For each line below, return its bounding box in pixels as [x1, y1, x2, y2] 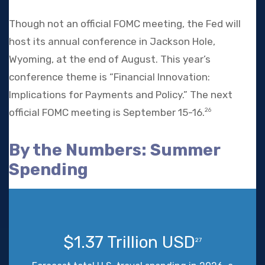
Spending [9, 159, 88, 179]
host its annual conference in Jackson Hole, [9, 35, 215, 47]
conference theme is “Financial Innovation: [9, 70, 210, 83]
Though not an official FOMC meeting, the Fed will [9, 17, 241, 30]
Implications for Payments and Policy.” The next [9, 88, 232, 101]
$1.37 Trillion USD [63, 232, 195, 252]
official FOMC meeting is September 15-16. [9, 106, 205, 118]
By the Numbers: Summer [9, 140, 220, 160]
